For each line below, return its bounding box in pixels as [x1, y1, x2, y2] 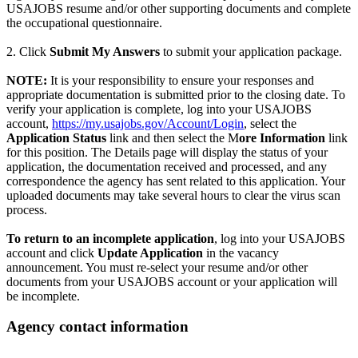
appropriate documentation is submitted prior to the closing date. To [6, 87, 345, 101]
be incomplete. [6, 288, 80, 303]
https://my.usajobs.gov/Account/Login [52, 116, 244, 130]
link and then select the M [109, 130, 239, 145]
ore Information [239, 130, 328, 145]
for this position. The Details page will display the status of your [6, 145, 328, 159]
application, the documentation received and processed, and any [6, 159, 327, 173]
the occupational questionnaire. [6, 15, 162, 30]
